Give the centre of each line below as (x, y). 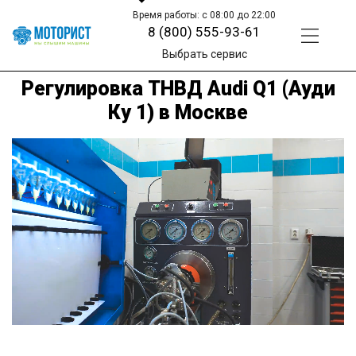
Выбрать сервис (204, 54)
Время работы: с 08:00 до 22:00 (205, 15)
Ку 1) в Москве (178, 112)
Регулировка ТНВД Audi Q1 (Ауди (178, 88)
